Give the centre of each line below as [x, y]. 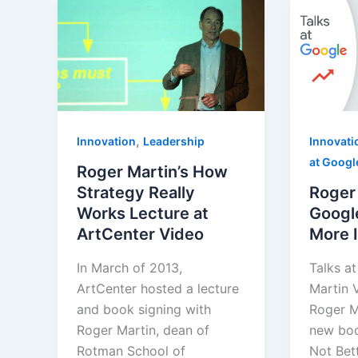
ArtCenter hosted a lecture [158, 288]
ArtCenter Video [140, 235]
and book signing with [144, 309]
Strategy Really [136, 193]
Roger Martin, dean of [143, 330]
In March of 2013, [129, 267]
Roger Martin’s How [152, 172]
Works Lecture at [143, 214]
